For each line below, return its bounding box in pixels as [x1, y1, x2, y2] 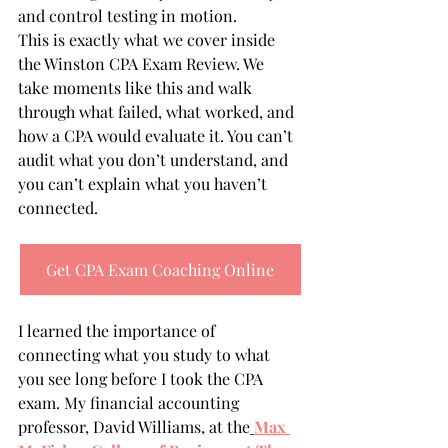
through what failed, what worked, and [18, 101, 298, 123]
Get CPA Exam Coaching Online [46, 259, 274, 281]
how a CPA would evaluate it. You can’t [18, 125, 297, 147]
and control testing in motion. [18, 5, 237, 27]
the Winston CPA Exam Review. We [18, 53, 268, 75]
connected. [18, 197, 98, 219]
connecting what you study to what [18, 344, 274, 366]
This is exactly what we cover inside [18, 29, 279, 51]
